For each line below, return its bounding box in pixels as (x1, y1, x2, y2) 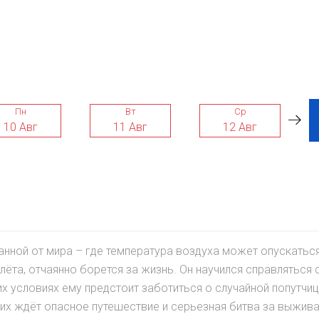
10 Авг (4, 120, 38, 134)
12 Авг (223, 120, 257, 134)
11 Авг (113, 120, 147, 134)
